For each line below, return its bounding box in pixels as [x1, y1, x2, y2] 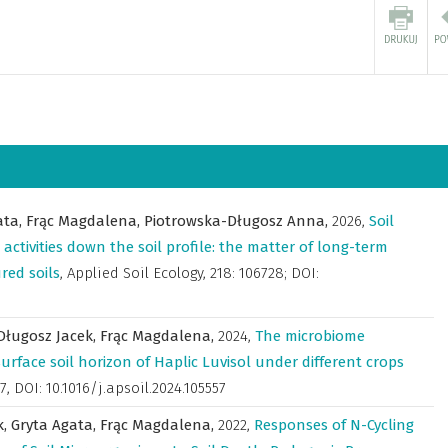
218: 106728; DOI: [210, 264, 319, 282]
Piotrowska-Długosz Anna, [144, 212, 332, 230]
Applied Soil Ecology [67, 264, 203, 282]
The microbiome [255, 327, 365, 345]
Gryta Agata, [11, 416, 100, 434]
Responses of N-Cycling [254, 416, 414, 434]
